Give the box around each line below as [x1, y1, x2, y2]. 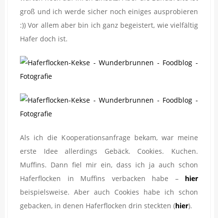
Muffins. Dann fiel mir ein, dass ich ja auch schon [20, 160, 198, 169]
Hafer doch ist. [20, 34, 68, 43]
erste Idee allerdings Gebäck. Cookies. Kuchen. [20, 146, 198, 156]
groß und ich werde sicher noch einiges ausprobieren [20, 6, 198, 16]
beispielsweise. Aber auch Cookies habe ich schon [20, 187, 198, 197]
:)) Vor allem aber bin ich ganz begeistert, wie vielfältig [20, 20, 198, 30]
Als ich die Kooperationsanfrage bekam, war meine [20, 132, 198, 142]
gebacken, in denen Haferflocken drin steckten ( [20, 200, 175, 210]
